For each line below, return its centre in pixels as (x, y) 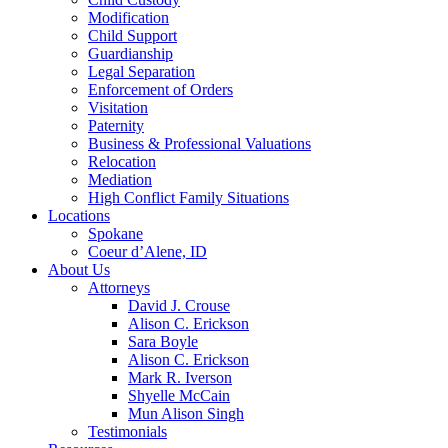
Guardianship (130, 53)
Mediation (120, 179)
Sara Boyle (163, 341)
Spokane (115, 233)
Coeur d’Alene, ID (147, 251)
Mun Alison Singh (186, 413)
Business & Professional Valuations (199, 143)
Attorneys (119, 287)
